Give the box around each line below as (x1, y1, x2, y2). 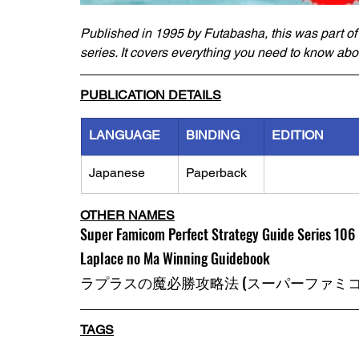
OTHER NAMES (80, 208, 175, 223)
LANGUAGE (89, 127, 160, 143)
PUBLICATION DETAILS (80, 87, 221, 103)
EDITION (272, 127, 324, 143)
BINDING (186, 127, 240, 143)
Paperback (186, 165, 247, 180)
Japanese (89, 165, 145, 180)
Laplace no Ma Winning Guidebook (80, 248, 270, 268)
